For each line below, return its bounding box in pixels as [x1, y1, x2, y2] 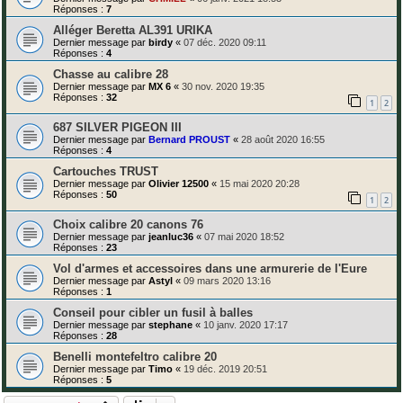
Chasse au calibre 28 [53, 67, 168, 82]
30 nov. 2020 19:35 [182, 81, 264, 93]
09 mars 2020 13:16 [184, 274, 271, 286]
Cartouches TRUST [53, 164, 158, 178]
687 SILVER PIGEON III [53, 120, 182, 134]
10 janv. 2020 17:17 [203, 318, 288, 330]
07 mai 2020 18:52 [204, 230, 284, 242]
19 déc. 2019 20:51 [184, 363, 267, 374]
